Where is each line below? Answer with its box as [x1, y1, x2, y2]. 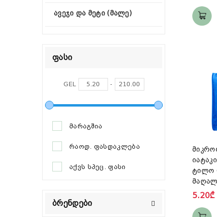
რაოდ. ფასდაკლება [69, 142, 140, 150]
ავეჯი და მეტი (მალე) [54, 9, 132, 17]
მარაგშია [69, 122, 103, 130]
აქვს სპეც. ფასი [69, 163, 126, 170]
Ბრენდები [52, 198, 93, 208]
